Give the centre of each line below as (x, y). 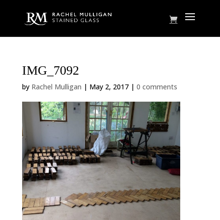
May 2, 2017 (109, 87)
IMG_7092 (50, 70)
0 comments (157, 87)
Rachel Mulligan (56, 87)
